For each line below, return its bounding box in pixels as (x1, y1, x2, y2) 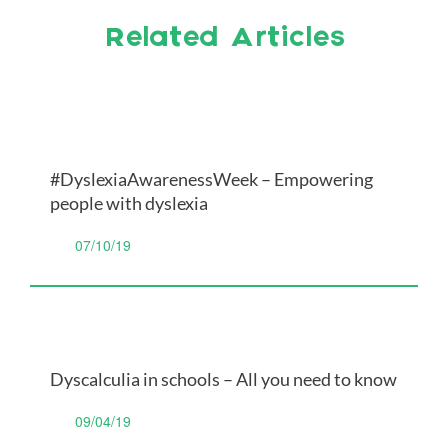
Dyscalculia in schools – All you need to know (50, 368, 397, 390)
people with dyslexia (50, 192, 208, 214)
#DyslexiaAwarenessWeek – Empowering (50, 168, 373, 190)
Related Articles (103, 25, 345, 53)
